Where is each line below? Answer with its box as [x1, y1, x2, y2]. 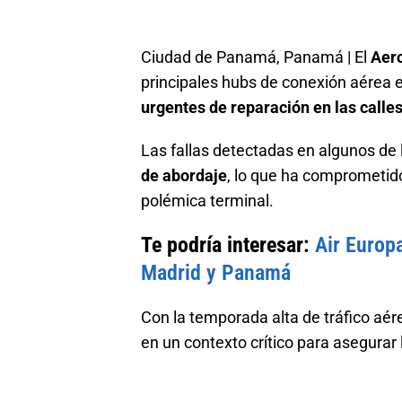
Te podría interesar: [141, 232, 315, 258]
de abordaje [141, 166, 227, 185]
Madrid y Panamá [141, 260, 291, 285]
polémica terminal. [141, 191, 274, 210]
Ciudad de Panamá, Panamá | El [141, 48, 371, 66]
